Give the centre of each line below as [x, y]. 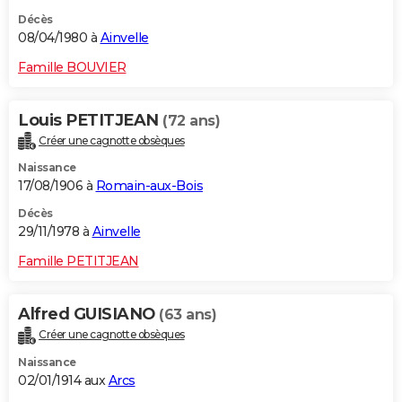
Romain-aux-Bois [149, 186]
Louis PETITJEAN [90, 120]
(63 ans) [188, 315]
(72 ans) [191, 120]
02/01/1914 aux [63, 381]
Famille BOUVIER [72, 67]
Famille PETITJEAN [79, 262]
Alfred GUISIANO [88, 315]
